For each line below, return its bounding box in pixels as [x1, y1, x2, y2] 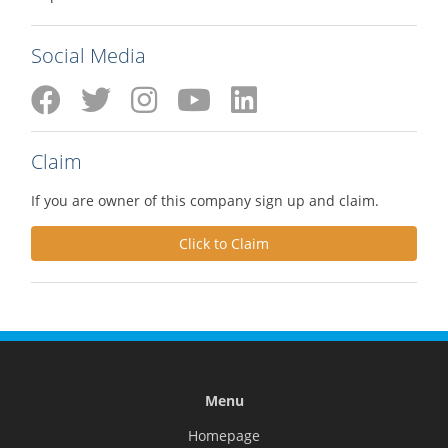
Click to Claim [179, 233, 269, 253]
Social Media [31, 41, 146, 69]
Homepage [188, 425, 260, 445]
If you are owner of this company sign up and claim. [31, 190, 379, 210]
